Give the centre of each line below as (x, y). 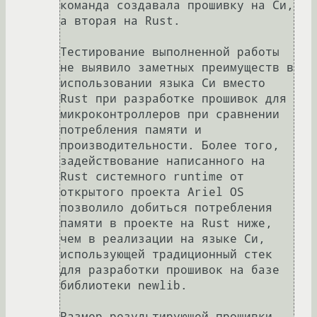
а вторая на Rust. (120, 21)
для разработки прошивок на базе (170, 270)
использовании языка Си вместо (163, 83)
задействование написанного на (163, 161)
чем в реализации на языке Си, (163, 238)
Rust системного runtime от (152, 176)
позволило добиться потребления (166, 207)
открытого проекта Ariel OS (152, 192)
